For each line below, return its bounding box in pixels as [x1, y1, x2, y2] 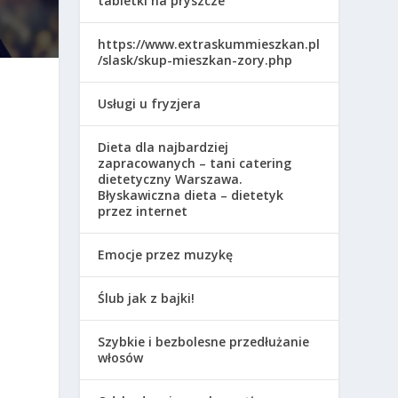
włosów [98, 349, 144, 367]
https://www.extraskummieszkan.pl [98, 36, 321, 53]
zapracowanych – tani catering [98, 155, 292, 172]
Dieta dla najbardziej [98, 139, 229, 156]
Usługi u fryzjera [98, 95, 202, 113]
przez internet [98, 203, 188, 220]
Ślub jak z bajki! [98, 290, 195, 307]
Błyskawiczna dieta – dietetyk [98, 187, 284, 204]
